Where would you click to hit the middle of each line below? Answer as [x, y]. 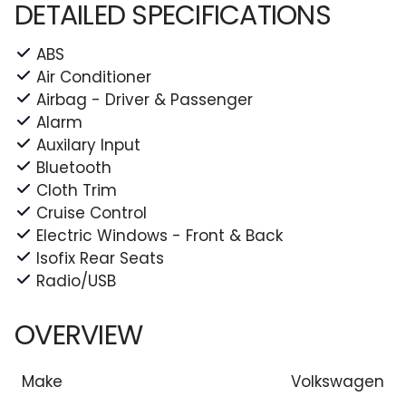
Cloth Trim [77, 190]
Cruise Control [92, 213]
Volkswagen [338, 382]
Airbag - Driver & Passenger [145, 100]
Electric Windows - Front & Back [159, 236]
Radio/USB [76, 281]
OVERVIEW [78, 335]
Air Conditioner [94, 77]
